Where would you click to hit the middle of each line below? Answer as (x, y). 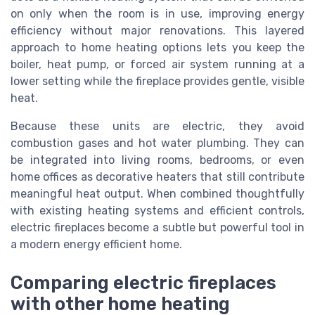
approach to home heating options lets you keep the (157, 48)
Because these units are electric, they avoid (157, 127)
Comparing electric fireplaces (143, 282)
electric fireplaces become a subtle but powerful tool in (157, 228)
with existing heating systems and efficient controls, (157, 211)
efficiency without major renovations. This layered (157, 31)
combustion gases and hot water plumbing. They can (157, 143)
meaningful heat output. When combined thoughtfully (157, 194)
